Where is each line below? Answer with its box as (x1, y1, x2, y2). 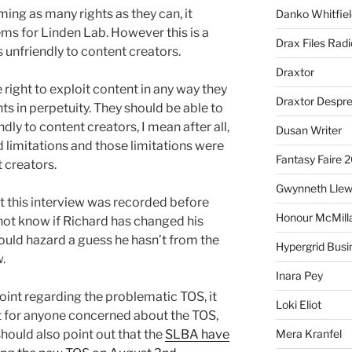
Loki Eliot (275, 298, 321, 312)
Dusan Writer (275, 123, 342, 137)
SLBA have (165, 327, 229, 343)
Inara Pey (275, 269, 323, 283)
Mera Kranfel (275, 327, 342, 341)
